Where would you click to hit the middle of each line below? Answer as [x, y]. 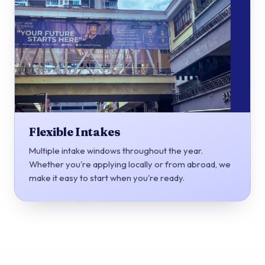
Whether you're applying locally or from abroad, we [130, 164]
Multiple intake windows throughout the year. [116, 150]
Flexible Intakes [75, 132]
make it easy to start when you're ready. [107, 177]
